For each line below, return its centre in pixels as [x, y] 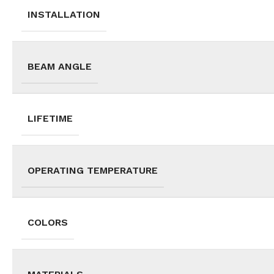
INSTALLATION [64, 15]
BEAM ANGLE [60, 67]
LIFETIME [50, 119]
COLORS [48, 223]
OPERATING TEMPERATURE [93, 171]
